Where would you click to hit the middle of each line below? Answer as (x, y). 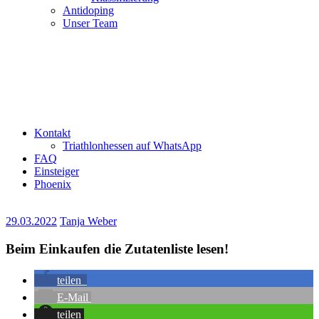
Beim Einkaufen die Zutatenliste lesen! (117, 249)
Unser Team (90, 23)
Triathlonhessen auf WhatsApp (132, 146)
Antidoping (88, 10)
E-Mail (73, 298)
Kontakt (52, 133)
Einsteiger (57, 171)
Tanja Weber (88, 221)
